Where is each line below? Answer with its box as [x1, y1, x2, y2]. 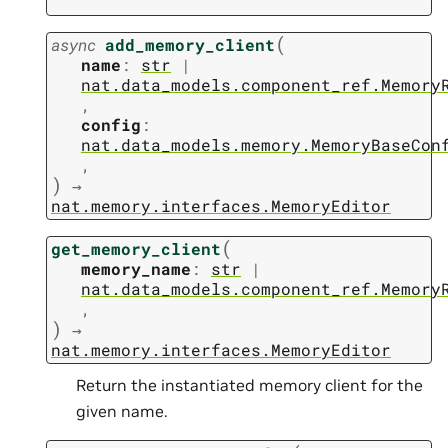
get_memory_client [51, 238, 221, 260]
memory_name [81, 258, 191, 280]
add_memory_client [105, 34, 275, 56]
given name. [76, 401, 168, 422]
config [81, 114, 141, 136]
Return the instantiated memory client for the [76, 375, 423, 396]
